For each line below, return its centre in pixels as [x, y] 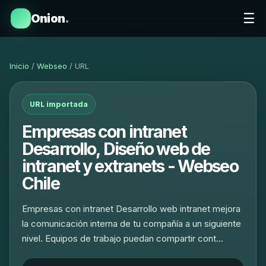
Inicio [19, 66]
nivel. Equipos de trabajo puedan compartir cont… [123, 238]
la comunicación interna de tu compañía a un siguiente [132, 224]
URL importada [59, 104]
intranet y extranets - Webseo [130, 166]
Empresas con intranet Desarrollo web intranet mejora [131, 209]
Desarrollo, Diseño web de [116, 149]
